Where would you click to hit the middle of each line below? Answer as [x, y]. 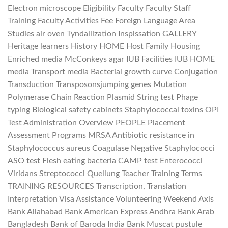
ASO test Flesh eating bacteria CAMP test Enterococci [105, 161]
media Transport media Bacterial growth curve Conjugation [113, 72]
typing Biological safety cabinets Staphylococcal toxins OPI [113, 110]
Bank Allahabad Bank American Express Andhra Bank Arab [111, 211]
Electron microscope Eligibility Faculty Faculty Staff [99, 8]
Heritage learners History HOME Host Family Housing [104, 46]
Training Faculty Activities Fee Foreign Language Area [102, 21]
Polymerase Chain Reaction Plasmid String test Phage [103, 97]
